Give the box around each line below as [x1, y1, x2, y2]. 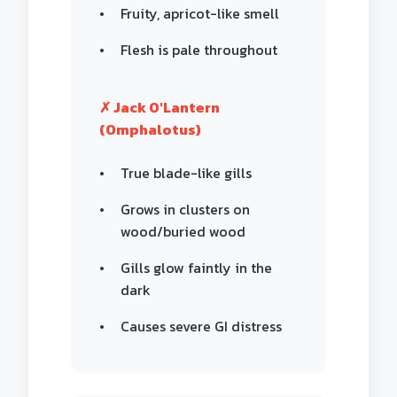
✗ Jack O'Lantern [99, 97, 220, 118]
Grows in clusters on [121, 198, 250, 220]
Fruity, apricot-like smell [121, 3, 279, 24]
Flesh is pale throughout [121, 39, 277, 60]
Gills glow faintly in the [121, 257, 272, 278]
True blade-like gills [121, 162, 252, 183]
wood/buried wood [121, 221, 245, 242]
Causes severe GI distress [121, 315, 282, 337]
